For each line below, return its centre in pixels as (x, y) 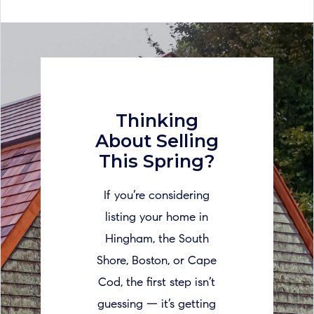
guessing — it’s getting (157, 305)
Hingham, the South (157, 239)
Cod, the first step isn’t (157, 283)
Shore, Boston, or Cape (157, 261)
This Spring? (157, 161)
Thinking (157, 120)
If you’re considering (157, 196)
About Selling (157, 141)
